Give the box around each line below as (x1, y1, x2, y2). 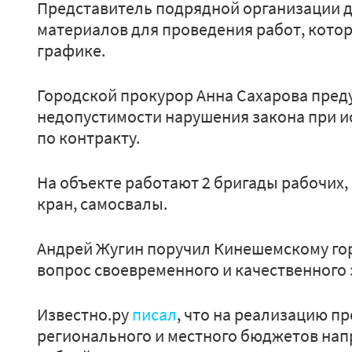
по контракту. (37, 126, 140, 148)
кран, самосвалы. (37, 192, 167, 214)
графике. (37, 39, 105, 61)
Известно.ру (37, 303, 132, 325)
